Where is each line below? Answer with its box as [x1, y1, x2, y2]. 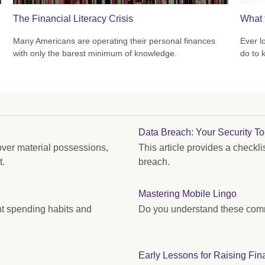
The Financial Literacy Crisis [13, 13, 134, 24]
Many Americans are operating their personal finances [13, 36, 216, 46]
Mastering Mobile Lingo [138, 189, 237, 199]
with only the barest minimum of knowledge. [13, 49, 177, 59]
